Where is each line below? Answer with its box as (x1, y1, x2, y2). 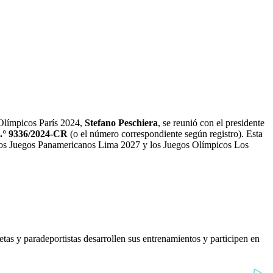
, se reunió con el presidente (158, 118, 264, 129)
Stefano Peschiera (85, 118, 158, 129)
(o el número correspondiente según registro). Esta (68, 129, 263, 140)
